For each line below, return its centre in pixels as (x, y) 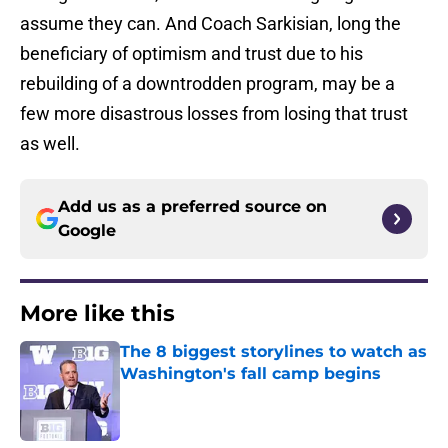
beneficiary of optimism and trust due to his (191, 54)
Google (87, 231)
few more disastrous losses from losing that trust (214, 114)
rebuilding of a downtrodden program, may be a (207, 84)
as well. (50, 144)
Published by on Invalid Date (206, 393)
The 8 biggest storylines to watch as (273, 352)
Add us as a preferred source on (192, 207)
